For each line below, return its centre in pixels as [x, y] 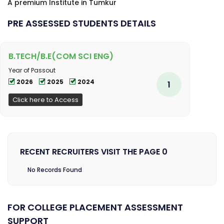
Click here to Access [45, 99]
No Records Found [55, 169]
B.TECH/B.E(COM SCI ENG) [61, 56]
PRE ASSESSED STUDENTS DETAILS [82, 23]
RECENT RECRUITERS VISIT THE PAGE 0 [94, 151]
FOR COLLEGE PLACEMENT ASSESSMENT [95, 207]
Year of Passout [32, 70]
